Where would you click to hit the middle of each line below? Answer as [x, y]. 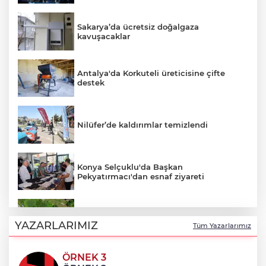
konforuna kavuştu [115, 223]
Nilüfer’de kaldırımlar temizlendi [142, 124]
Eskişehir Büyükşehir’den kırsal [140, 260]
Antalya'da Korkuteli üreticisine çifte [151, 73]
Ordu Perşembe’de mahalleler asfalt [150, 213]
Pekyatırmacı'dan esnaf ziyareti [141, 176]
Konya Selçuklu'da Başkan [130, 167]
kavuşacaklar [104, 36]
